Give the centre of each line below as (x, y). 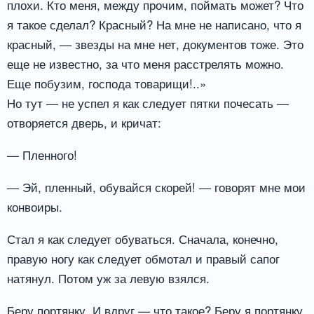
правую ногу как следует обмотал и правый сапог (143, 258)
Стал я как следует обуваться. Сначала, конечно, (143, 238)
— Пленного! (42, 155)
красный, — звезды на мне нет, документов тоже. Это (155, 44)
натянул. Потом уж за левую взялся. (108, 278)
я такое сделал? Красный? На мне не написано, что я (154, 25)
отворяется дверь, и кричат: (84, 123)
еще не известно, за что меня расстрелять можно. (145, 64)
